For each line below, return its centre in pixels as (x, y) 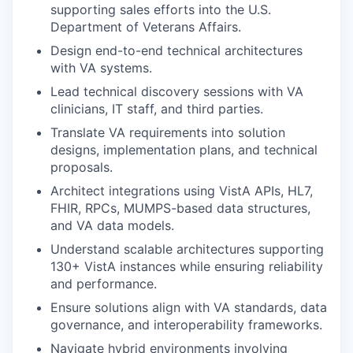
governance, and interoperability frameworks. (186, 324)
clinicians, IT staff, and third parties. (157, 108)
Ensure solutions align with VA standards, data (189, 307)
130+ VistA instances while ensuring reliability (187, 266)
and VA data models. (112, 225)
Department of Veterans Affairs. (146, 26)
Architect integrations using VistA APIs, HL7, (182, 190)
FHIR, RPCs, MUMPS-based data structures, (180, 208)
